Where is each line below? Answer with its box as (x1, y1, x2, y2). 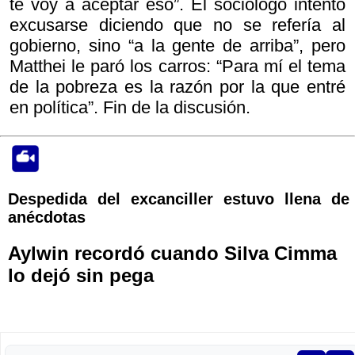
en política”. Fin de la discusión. (10, 97, 250, 118)
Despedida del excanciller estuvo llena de (8, 190, 349, 208)
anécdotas (8, 208, 86, 227)
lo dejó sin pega (8, 265, 154, 287)
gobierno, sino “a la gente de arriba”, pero (10, 36, 345, 56)
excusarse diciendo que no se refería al (10, 15, 345, 36)
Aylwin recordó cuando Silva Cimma (8, 242, 337, 265)
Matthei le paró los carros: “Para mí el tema (10, 56, 345, 77)
